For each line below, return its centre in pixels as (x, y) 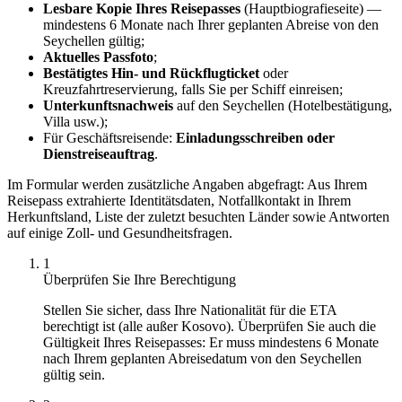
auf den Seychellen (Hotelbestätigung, (283, 105)
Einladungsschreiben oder (255, 137)
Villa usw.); (75, 121)
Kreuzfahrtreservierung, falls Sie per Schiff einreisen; (193, 89)
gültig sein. (74, 374)
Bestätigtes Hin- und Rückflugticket (151, 73)
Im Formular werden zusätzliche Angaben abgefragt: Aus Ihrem (187, 184)
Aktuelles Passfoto (98, 57)
